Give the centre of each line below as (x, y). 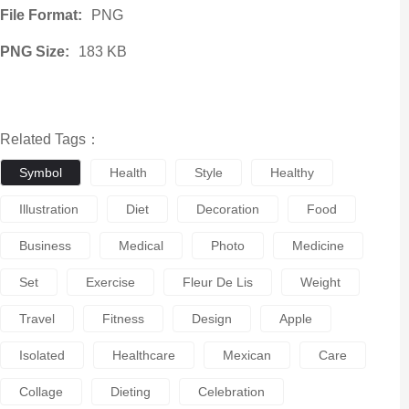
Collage (41, 392)
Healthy (292, 173)
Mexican (246, 355)
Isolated (42, 355)
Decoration (227, 209)
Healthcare (143, 355)
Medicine (318, 246)
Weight (320, 282)
